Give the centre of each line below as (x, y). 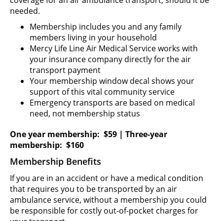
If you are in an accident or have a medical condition (107, 178)
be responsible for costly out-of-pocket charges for (104, 210)
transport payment (65, 70)
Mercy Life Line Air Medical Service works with (114, 48)
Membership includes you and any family (106, 26)
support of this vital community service (102, 92)
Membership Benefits (55, 161)
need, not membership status (85, 113)
